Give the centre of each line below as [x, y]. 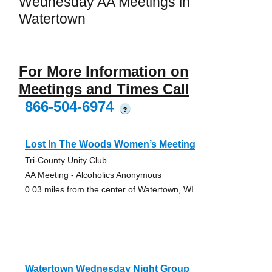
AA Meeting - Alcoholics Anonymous [93, 175]
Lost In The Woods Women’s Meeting [110, 144]
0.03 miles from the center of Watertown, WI [109, 190]
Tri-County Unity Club [66, 161]
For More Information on [104, 72]
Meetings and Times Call [104, 89]
